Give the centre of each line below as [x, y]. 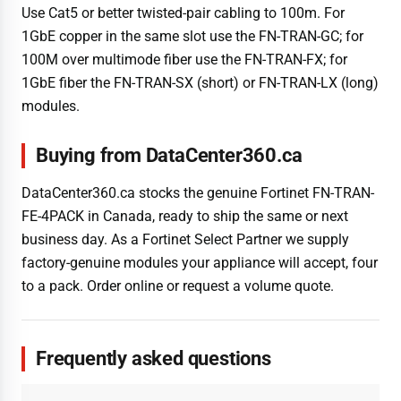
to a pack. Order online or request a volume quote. [178, 286]
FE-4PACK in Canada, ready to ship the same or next [185, 216]
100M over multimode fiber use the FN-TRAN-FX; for [184, 59]
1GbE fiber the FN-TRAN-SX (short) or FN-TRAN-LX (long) [200, 82]
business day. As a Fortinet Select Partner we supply [185, 239]
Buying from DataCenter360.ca [169, 156]
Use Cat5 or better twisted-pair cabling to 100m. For [183, 13]
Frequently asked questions [154, 358]
